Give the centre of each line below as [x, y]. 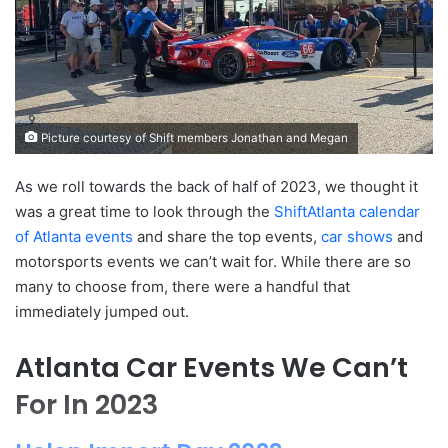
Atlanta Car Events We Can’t [211, 367]
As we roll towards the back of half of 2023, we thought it [216, 186]
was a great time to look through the [144, 211]
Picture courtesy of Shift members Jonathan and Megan [193, 137]
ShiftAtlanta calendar [347, 211]
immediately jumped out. [102, 311]
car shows [357, 236]
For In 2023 [86, 404]
